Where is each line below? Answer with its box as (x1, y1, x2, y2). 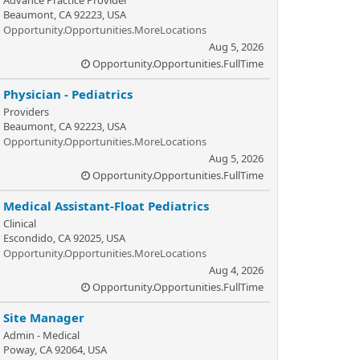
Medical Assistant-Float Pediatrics (3, 198, 209, 214)
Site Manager (3, 309, 84, 325)
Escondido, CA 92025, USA (3, 231, 125, 245)
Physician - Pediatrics (3, 86, 133, 102)
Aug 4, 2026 (209, 263, 264, 277)
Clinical (3, 216, 36, 231)
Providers (3, 104, 49, 119)
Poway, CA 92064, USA (3, 342, 107, 357)
